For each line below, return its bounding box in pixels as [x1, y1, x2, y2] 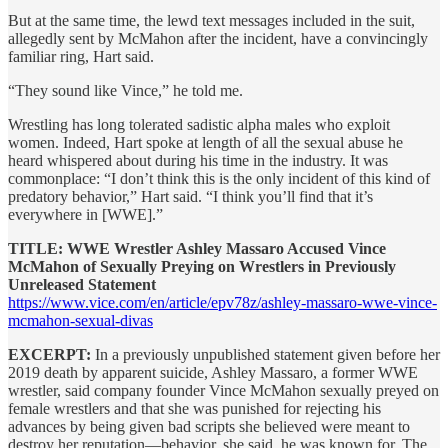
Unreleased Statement [8, 275, 156, 293]
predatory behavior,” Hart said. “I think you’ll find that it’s [8, 187, 373, 205]
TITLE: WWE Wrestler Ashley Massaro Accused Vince [8, 239, 386, 257]
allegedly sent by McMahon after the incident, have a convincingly [8, 29, 428, 47]
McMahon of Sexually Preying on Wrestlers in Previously [8, 257, 396, 275]
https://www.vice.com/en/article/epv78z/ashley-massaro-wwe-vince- [8, 293, 437, 311]
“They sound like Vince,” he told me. [8, 81, 243, 99]
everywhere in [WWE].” [8, 205, 163, 223]
